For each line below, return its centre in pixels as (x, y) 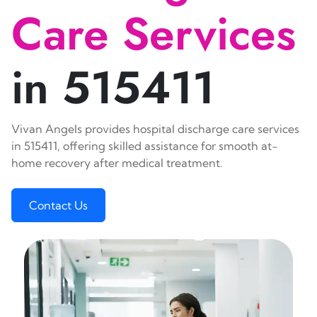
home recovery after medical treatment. (117, 163)
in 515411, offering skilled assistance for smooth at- (145, 146)
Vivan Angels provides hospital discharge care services (155, 129)
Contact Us (58, 205)
